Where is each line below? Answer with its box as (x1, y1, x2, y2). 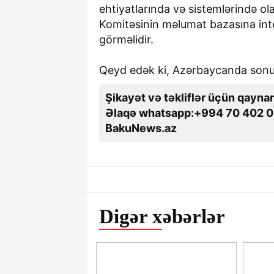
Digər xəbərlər (99, 205, 225, 228)
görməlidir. (99, 32, 154, 46)
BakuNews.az (105, 121, 177, 135)
